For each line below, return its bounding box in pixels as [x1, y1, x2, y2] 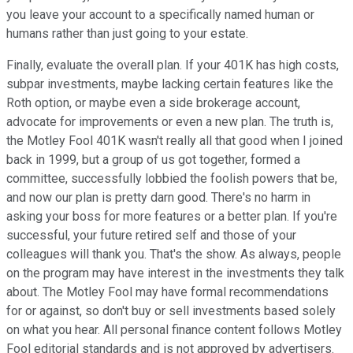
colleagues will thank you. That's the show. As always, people [6, 246, 341, 262]
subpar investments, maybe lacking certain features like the [6, 76, 333, 91]
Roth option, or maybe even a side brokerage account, [6, 95, 300, 110]
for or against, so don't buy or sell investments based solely [6, 303, 336, 318]
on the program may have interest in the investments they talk [6, 265, 344, 281]
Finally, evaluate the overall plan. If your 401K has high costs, [6, 57, 339, 72]
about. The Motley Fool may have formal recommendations [6, 284, 329, 299]
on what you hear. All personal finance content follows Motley [6, 321, 342, 337]
